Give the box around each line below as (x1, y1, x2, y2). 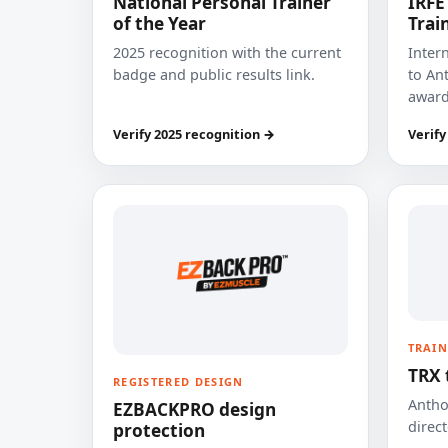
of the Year (113, 12, 206, 35)
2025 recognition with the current (113, 43, 341, 62)
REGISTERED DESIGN (113, 374, 244, 389)
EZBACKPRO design (113, 398, 276, 421)
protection (113, 419, 205, 442)
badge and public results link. (113, 65, 315, 84)
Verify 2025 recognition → (113, 125, 275, 143)
